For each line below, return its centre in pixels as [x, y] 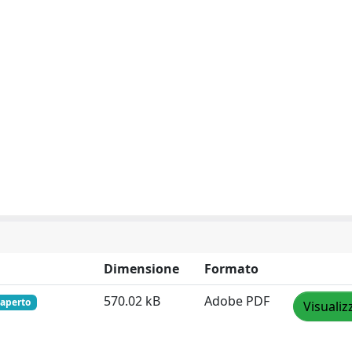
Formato [231, 269]
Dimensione [141, 269]
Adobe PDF [237, 301]
